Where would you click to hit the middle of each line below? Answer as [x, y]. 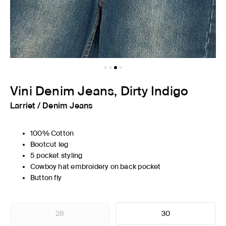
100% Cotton [52, 133]
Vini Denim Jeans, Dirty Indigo [99, 91]
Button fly [46, 178]
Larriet [23, 106]
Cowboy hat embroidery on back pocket [96, 167]
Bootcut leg [49, 145]
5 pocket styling [56, 156]
